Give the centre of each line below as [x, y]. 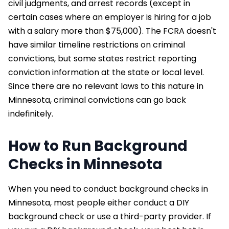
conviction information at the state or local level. [106, 72]
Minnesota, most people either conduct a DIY [99, 202]
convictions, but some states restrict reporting [102, 58]
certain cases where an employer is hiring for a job [110, 17]
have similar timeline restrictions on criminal [97, 44]
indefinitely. [31, 113]
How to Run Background [98, 146]
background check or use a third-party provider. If [110, 216]
